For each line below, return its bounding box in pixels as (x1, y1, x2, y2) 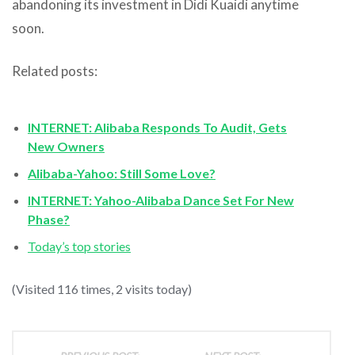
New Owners (28, 138, 105, 154)
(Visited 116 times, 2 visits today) (12, 281, 192, 296)
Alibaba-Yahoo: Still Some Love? (28, 165, 216, 181)
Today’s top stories (28, 238, 131, 254)
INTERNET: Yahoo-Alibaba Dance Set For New (28, 192, 294, 208)
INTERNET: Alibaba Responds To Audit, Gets (28, 119, 287, 135)
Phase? (28, 211, 70, 227)
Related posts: (12, 62, 97, 79)
